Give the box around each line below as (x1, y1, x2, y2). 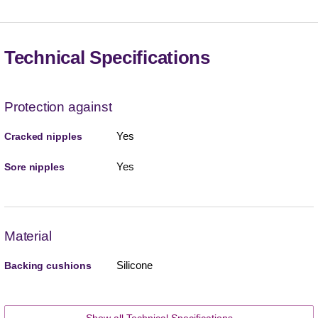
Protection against (4, 99, 112, 114)
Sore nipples (4, 160, 65, 172)
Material (4, 228, 52, 243)
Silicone (116, 258, 153, 271)
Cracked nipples (4, 130, 82, 142)
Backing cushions (4, 259, 92, 271)
